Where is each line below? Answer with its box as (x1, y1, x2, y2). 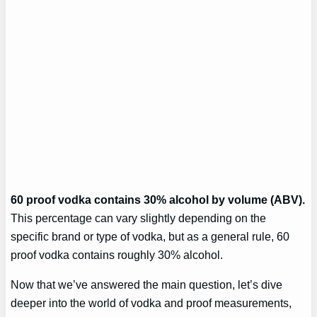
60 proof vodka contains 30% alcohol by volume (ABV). (11, 192, 306, 206)
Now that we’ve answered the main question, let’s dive (11, 278, 283, 292)
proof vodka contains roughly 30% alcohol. (11, 248, 224, 261)
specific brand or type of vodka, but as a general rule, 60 (11, 229, 290, 243)
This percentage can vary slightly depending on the (11, 211, 267, 224)
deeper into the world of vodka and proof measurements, (11, 296, 292, 310)
